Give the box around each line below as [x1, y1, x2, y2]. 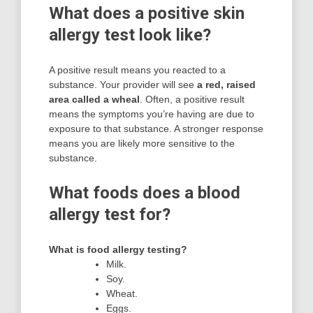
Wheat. [106, 288, 138, 300]
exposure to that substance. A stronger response [49, 123, 263, 135]
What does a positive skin [49, 3, 245, 24]
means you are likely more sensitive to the [49, 138, 235, 150]
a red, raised [197, 79, 256, 91]
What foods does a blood [49, 183, 240, 203]
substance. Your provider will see [49, 79, 197, 91]
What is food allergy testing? [49, 244, 187, 256]
